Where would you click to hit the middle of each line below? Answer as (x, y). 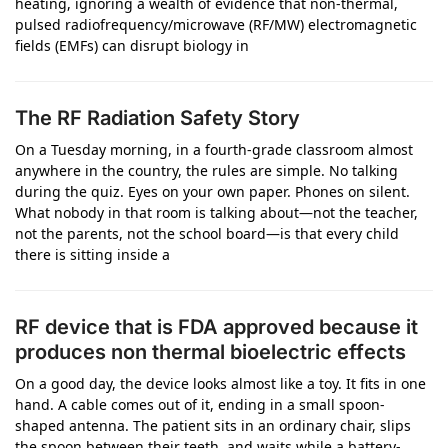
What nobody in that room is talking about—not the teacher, (216, 212)
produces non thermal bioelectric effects (210, 352)
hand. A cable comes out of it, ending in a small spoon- (200, 404)
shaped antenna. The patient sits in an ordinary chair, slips (213, 425)
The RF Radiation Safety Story (157, 118)
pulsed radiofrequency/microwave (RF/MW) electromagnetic (216, 24)
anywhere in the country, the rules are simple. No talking (206, 170)
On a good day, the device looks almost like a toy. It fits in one (220, 383)
